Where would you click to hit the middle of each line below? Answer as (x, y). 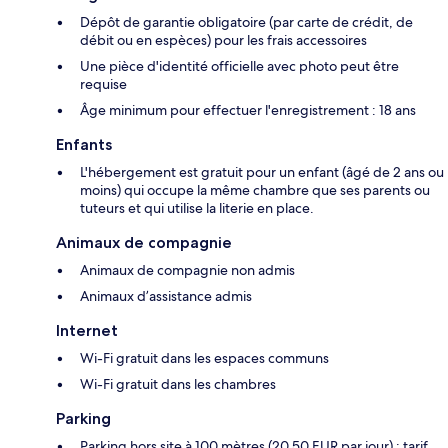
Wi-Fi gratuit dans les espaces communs (204, 357)
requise (103, 83)
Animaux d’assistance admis (166, 295)
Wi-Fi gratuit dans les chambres (178, 383)
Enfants (84, 144)
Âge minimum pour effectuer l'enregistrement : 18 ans (248, 109)
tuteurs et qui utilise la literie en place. (197, 207)
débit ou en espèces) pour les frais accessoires (223, 39)
